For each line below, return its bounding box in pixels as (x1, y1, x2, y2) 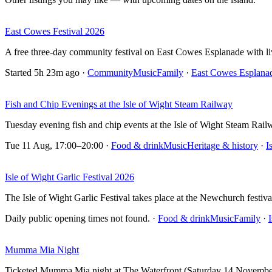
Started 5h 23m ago (5, 67, 80, 78)
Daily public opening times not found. (5, 213, 150, 224)
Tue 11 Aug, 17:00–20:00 (5, 140, 103, 151)
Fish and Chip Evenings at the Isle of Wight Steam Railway (5, 99, 233, 110)
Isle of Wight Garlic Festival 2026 (5, 172, 134, 183)
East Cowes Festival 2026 (5, 26, 104, 37)
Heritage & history (187, 140, 258, 151)
